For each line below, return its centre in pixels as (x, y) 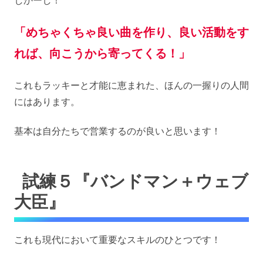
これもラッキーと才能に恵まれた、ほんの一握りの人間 (131, 85)
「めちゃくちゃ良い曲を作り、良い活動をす (131, 32)
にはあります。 (47, 102)
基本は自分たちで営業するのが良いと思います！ (117, 131)
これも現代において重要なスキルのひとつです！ (117, 239)
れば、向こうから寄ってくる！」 (102, 53)
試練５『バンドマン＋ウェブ (136, 181)
